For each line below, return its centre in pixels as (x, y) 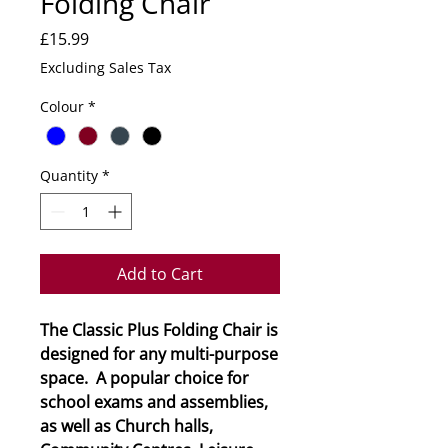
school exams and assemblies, (154, 402)
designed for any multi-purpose (159, 354)
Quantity (69, 176)
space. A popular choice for (144, 378)
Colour (62, 107)
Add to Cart (160, 274)
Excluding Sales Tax (105, 68)
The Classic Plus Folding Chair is (159, 330)
